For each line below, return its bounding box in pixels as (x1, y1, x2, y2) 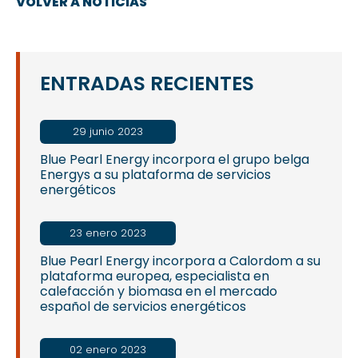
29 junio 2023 (73, 124, 143, 140)
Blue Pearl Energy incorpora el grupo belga (40, 150, 309, 169)
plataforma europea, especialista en (40, 267, 269, 286)
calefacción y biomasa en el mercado (40, 282, 277, 301)
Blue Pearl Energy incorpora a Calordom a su (40, 252, 320, 271)
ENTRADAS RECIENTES (40, 70, 254, 98)
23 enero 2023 (70, 225, 146, 241)
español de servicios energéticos (40, 297, 246, 316)
